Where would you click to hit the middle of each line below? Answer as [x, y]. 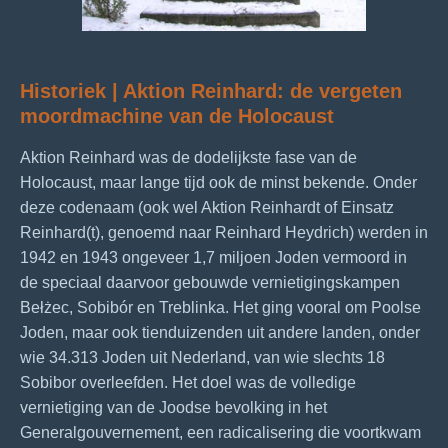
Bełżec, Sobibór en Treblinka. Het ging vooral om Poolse [220, 307]
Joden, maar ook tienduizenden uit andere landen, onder [220, 332]
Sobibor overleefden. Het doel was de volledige [188, 382]
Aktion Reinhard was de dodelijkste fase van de [188, 157]
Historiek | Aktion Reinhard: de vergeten [211, 90]
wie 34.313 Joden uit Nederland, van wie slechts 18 [202, 357]
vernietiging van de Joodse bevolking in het [173, 407]
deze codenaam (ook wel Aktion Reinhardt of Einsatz [207, 207]
